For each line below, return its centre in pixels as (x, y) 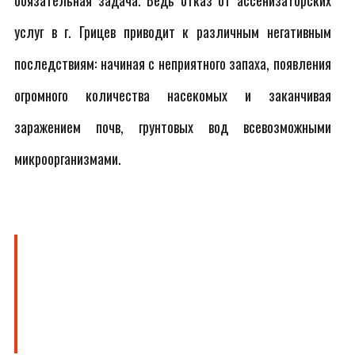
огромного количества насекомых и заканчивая (173, 95)
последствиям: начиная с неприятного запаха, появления (173, 63)
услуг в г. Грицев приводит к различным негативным (173, 32)
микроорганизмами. (68, 158)
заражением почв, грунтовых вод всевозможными (173, 127)
